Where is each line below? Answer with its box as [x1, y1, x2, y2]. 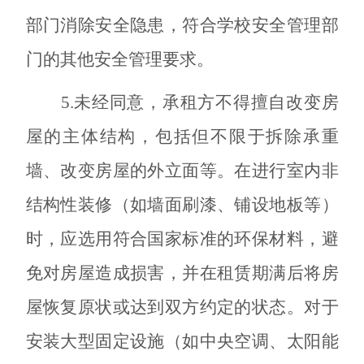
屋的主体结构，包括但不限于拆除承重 [25, 126, 339, 146]
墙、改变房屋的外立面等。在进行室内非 [25, 160, 339, 180]
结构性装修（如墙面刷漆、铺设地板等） [25, 194, 339, 214]
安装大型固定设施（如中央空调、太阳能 [25, 331, 339, 351]
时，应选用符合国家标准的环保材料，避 [25, 228, 339, 249]
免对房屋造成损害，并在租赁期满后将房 [25, 262, 339, 283]
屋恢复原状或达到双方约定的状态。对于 [25, 297, 339, 317]
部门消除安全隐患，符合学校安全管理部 [25, 15, 339, 35]
